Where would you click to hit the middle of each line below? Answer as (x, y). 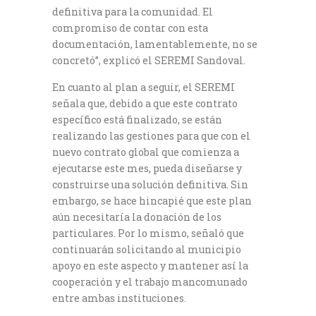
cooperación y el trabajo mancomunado (150, 281)
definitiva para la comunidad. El (133, 11)
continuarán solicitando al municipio (147, 249)
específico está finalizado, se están (137, 119)
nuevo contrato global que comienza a (146, 152)
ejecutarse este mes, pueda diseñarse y (147, 168)
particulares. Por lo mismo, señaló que (148, 233)
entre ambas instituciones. (119, 298)
